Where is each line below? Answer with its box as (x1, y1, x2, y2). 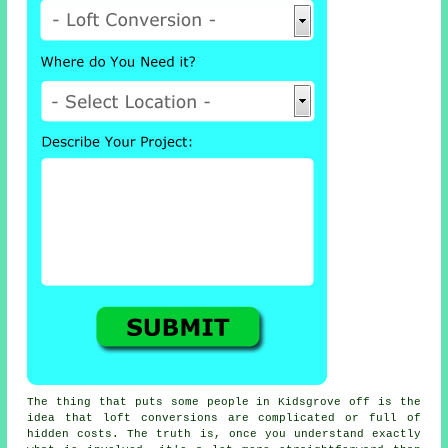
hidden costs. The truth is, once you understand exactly (27, 428, 421, 441)
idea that (27, 412, 103, 425)
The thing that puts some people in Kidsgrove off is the (27, 396, 421, 409)
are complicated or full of (217, 412, 421, 425)
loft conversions (103, 412, 218, 425)
